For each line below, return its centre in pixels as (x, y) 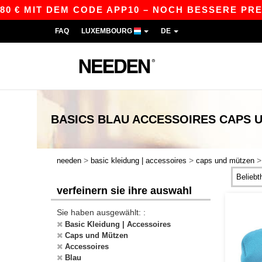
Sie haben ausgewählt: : (101, 212)
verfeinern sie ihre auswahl (124, 191)
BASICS (73, 119)
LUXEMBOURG (108, 31)
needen (69, 161)
